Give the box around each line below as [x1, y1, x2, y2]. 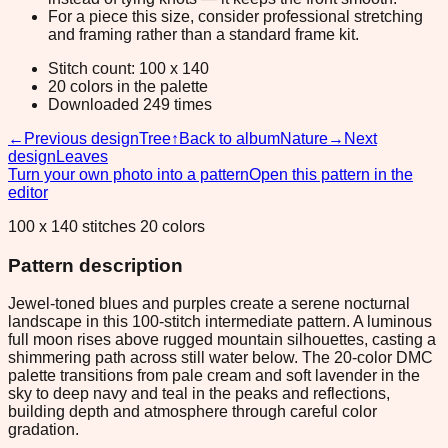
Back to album [179, 129, 280, 147]
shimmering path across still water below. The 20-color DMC [8, 349, 433, 367]
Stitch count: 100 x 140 [48, 59, 209, 77]
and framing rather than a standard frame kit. [48, 25, 359, 43]
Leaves [56, 147, 108, 165]
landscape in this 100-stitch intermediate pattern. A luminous [8, 313, 432, 331]
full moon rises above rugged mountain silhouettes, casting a [8, 331, 436, 349]
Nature [280, 129, 328, 147]
